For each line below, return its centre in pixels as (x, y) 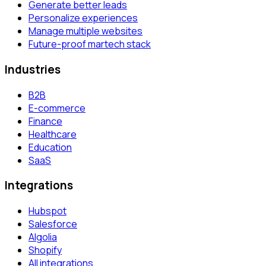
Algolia (43, 237)
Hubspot (47, 211)
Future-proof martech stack (90, 44)
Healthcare (53, 134)
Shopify (45, 250)
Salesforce (53, 224)
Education (50, 147)
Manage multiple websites (85, 31)
